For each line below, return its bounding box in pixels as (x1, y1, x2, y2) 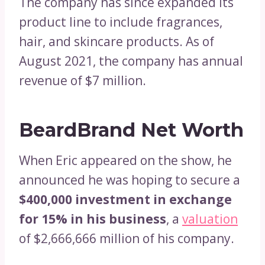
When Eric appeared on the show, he (19, 151, 232, 169)
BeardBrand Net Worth (19, 118, 244, 141)
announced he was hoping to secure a (19, 171, 240, 188)
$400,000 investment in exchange (19, 190, 232, 208)
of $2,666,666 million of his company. (19, 230, 234, 247)
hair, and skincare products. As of (19, 33, 214, 50)
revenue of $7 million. (19, 72, 146, 89)
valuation (182, 210, 238, 227)
